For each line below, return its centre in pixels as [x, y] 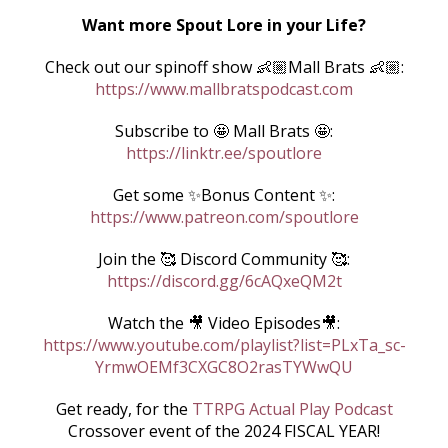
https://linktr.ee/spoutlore [224, 153]
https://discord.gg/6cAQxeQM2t [224, 281]
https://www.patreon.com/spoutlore [224, 217]
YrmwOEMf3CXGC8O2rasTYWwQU [224, 367]
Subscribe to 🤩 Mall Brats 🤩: [224, 131]
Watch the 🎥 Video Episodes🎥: [224, 323]
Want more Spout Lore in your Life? [224, 25]
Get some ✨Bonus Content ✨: [224, 195]
